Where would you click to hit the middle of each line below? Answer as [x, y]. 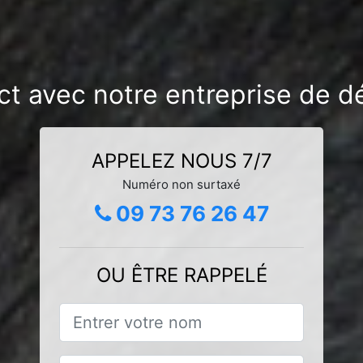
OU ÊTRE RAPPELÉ [181, 275]
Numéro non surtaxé [181, 184]
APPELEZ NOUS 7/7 [181, 160]
